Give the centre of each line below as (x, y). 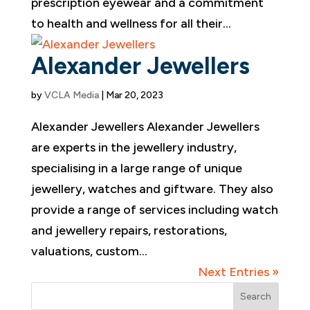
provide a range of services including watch (154, 210)
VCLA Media (71, 95)
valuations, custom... (89, 251)
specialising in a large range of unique (136, 168)
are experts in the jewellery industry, (134, 147)
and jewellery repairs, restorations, (129, 230)
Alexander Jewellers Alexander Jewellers (145, 127)
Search (256, 296)
